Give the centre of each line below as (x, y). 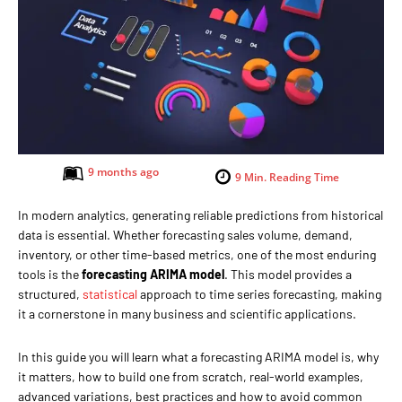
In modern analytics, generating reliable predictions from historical (201, 214)
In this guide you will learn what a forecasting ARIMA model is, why (198, 356)
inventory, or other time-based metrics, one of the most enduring (197, 254)
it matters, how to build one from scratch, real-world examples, (191, 376)
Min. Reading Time (290, 177)
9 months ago (123, 171)
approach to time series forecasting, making (259, 293)
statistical (110, 293)
